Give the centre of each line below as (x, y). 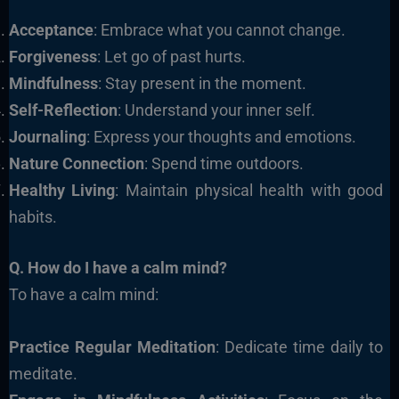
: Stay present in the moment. (202, 83)
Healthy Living (62, 190)
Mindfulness (53, 83)
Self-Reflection (63, 110)
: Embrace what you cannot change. (219, 29)
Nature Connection (76, 163)
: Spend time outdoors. (224, 163)
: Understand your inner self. (216, 110)
